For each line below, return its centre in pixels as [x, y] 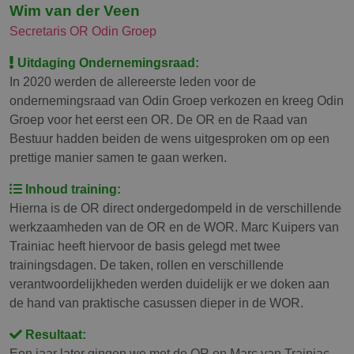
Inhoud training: [72, 188]
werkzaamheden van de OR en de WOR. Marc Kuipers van [174, 226]
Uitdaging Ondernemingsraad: [107, 62]
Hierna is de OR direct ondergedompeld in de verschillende [175, 207]
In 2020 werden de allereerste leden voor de [133, 81]
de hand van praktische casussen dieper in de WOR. [156, 302]
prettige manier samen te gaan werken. [118, 157]
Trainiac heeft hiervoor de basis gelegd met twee [145, 245]
